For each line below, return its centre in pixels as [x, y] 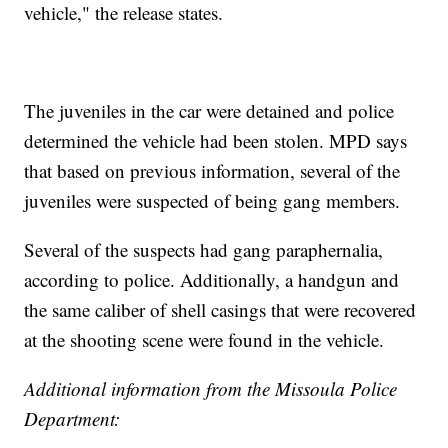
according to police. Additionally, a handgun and [212, 279]
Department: [72, 418]
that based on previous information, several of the [212, 170]
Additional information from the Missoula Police [211, 388]
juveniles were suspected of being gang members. [212, 200]
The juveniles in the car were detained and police [209, 110]
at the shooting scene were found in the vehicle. [204, 339]
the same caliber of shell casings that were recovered [220, 309]
